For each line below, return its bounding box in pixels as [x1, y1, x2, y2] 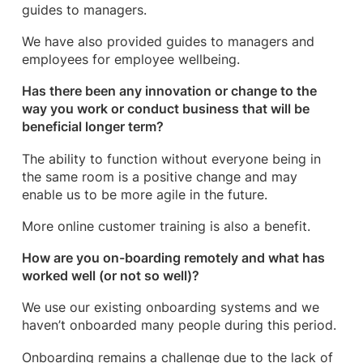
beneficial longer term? [21, 119, 173, 135]
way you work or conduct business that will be [21, 101, 310, 117]
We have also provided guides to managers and [21, 34, 314, 50]
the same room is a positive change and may [21, 169, 297, 185]
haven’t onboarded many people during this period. [21, 318, 336, 334]
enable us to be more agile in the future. [21, 186, 267, 203]
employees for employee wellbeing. [21, 52, 240, 68]
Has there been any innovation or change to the [21, 83, 317, 100]
